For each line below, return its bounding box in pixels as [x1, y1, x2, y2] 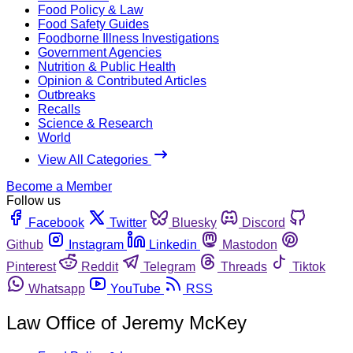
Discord [242, 215, 285, 229]
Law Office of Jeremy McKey [6, 311, 247, 333]
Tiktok [292, 259, 325, 273]
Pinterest [6, 259, 56, 273]
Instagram [69, 237, 124, 251]
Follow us [6, 193, 61, 207]
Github [6, 237, 43, 251]
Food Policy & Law [38, 2, 143, 17]
